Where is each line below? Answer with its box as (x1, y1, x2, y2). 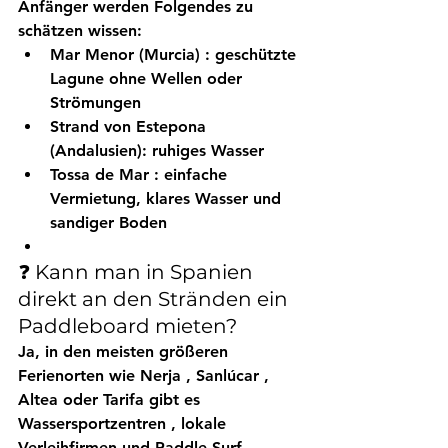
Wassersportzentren (18, 414, 166, 434)
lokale (181, 414, 231, 434)
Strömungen (50, 93, 141, 113)
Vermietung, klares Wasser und (50, 189, 286, 209)
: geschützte (200, 45, 301, 65)
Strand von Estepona (50, 117, 206, 137)
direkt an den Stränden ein (18, 287, 293, 312)
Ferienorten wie (18, 366, 140, 386)
